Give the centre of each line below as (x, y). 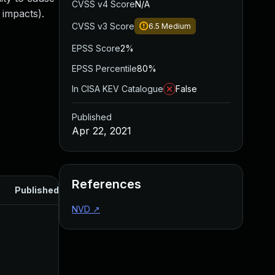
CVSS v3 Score (103, 26)
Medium (176, 26)
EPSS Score (96, 48)
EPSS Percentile (104, 68)
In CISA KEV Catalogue (118, 89)
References (107, 184)
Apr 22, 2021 (102, 131)
